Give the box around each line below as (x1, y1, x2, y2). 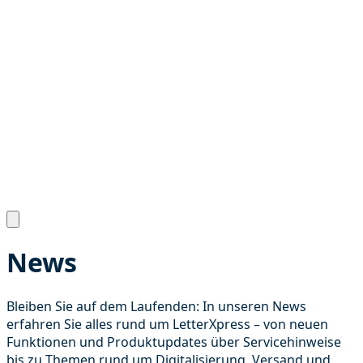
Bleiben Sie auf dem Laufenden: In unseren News (6, 297, 306, 315)
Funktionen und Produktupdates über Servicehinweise (6, 332, 341, 351)
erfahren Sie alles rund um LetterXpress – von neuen (6, 314, 328, 333)
